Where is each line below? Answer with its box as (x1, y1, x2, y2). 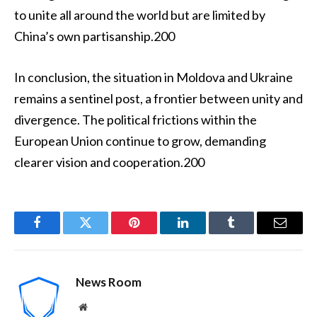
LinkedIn (181, 226, 229, 240)
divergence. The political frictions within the (14, 112, 257, 128)
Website (86, 301, 118, 312)
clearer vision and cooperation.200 (14, 154, 204, 171)
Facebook (35, 226, 86, 240)
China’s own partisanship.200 (14, 28, 175, 45)
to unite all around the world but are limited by (14, 7, 265, 23)
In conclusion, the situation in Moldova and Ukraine (14, 69, 293, 86)
